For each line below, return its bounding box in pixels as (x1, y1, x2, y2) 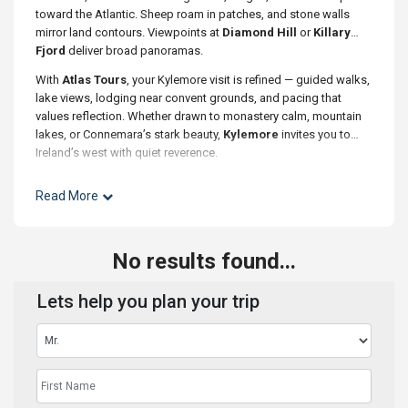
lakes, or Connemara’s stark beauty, (36, 127, 223, 141)
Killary (313, 25, 351, 39)
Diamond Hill (222, 25, 297, 39)
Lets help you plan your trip (37, 291, 260, 312)
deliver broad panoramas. (66, 44, 203, 57)
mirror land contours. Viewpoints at (36, 25, 222, 39)
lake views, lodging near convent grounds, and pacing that (36, 91, 342, 105)
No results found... (112, 249, 296, 274)
